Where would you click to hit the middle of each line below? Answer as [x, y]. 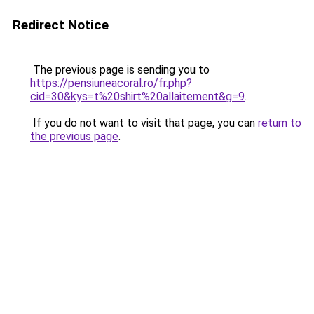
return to [280, 123]
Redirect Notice [61, 25]
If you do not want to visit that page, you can [144, 123]
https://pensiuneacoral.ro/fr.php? [111, 83]
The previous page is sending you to [120, 70]
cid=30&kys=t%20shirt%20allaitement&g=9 [137, 96]
